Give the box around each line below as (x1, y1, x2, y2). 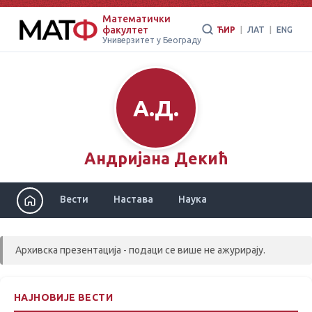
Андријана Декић (84, 150, 228, 167)
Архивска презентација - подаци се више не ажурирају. (15, 244, 265, 256)
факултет (102, 24, 148, 36)
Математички (102, 13, 171, 24)
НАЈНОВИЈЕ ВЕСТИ (14, 292, 113, 303)
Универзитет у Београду (102, 36, 201, 45)
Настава (114, 194, 153, 205)
